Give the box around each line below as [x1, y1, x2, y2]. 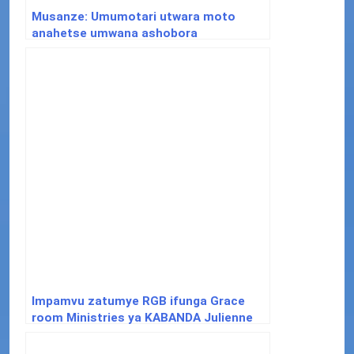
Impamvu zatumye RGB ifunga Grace [32, 293, 245, 308]
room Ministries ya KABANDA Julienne [32, 310, 253, 325]
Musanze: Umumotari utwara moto [32, 9, 235, 24]
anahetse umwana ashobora [32, 25, 198, 40]
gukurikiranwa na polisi [32, 42, 164, 57]
